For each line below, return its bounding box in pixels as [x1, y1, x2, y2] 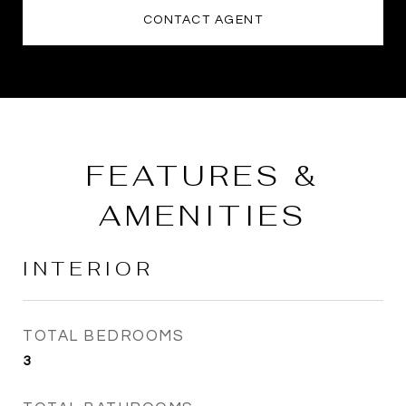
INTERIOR [23, 256, 154, 281]
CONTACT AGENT [142, 14, 264, 26]
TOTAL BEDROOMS [23, 328, 184, 344]
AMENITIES [99, 197, 307, 234]
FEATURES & [86, 157, 320, 194]
